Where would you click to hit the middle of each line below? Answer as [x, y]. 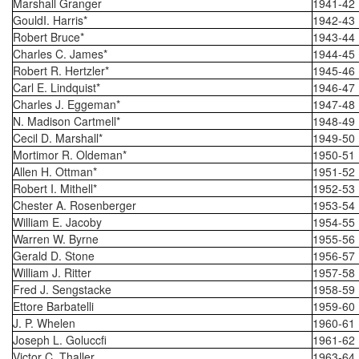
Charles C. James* [60, 54]
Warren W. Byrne [56, 239]
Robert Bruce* [48, 37]
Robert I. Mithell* [55, 188]
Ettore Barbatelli [53, 306]
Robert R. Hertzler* [61, 71]
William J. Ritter [52, 272]
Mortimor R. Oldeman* [70, 155]
